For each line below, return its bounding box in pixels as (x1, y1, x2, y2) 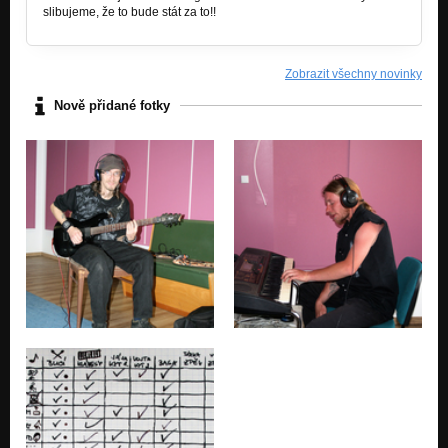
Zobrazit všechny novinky (285, 66, 422, 81)
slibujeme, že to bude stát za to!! (43, 4, 216, 19)
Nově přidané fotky (54, 98, 170, 114)
